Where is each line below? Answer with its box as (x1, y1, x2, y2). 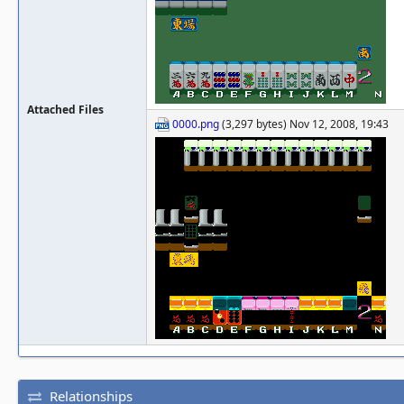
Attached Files (27, 102, 104, 117)
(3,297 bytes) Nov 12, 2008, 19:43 (219, 116, 389, 132)
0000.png (172, 116, 219, 132)
